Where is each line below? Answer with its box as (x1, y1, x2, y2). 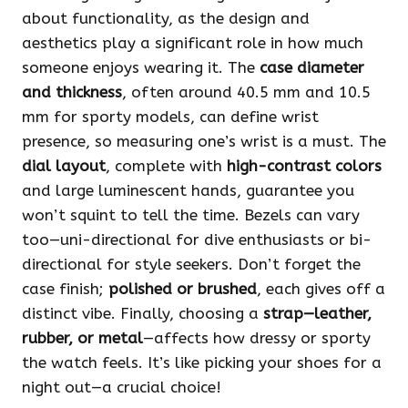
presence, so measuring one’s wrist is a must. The (22, 132, 386, 151)
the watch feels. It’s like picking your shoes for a (22, 353, 382, 372)
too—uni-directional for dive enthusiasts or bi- (22, 230, 372, 250)
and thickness (22, 83, 122, 102)
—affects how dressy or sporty (143, 329, 371, 348)
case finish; (22, 280, 108, 299)
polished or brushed (108, 280, 257, 299)
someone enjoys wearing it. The (22, 58, 260, 77)
